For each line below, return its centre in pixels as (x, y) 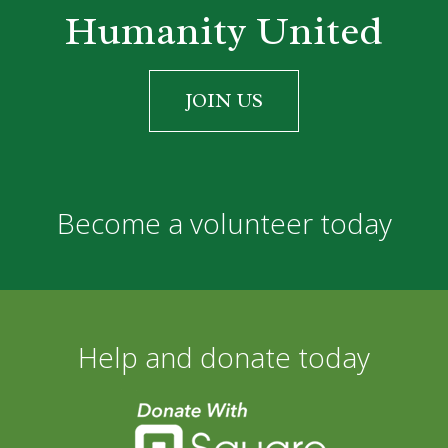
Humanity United (224, 30)
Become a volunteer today (224, 222)
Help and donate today (224, 356)
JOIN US (224, 100)
